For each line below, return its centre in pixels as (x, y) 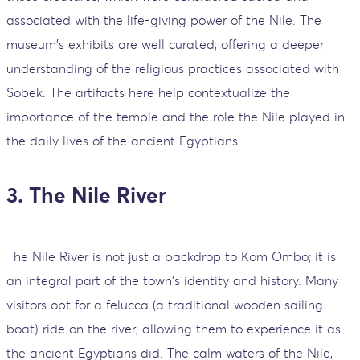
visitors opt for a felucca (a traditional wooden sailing (165, 305)
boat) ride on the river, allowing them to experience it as (174, 329)
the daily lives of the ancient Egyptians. (124, 141)
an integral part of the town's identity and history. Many (172, 281)
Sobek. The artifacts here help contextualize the (148, 93)
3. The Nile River (86, 195)
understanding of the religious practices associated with (173, 69)
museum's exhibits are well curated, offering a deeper (165, 45)
